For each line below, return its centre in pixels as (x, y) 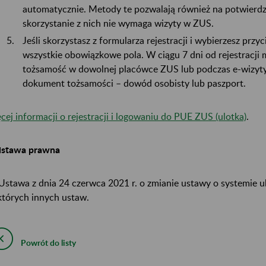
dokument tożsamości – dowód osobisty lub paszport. (134, 83)
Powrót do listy (48, 243)
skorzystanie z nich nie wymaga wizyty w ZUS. (118, 23)
